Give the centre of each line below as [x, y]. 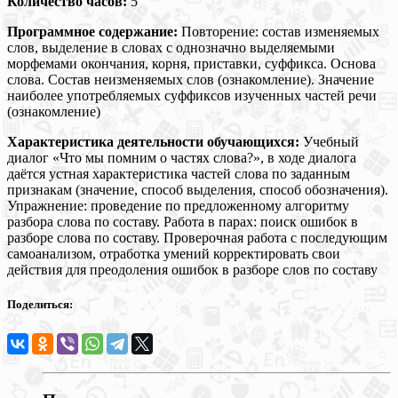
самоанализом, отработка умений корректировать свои [174, 253]
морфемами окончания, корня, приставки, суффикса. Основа [191, 63]
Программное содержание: [92, 31]
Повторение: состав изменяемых [279, 31]
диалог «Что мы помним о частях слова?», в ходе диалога [182, 157]
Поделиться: [40, 304]
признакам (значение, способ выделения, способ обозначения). [198, 189]
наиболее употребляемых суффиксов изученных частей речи [192, 95]
